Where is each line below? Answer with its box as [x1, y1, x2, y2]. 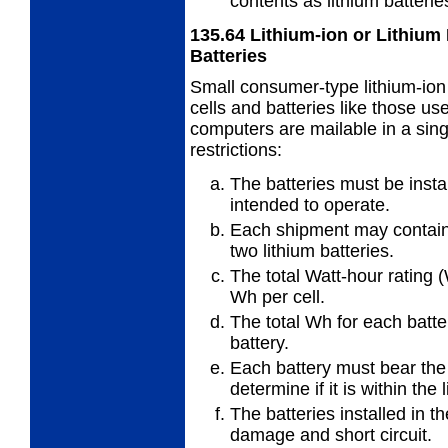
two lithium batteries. [230, 240, 394, 261]
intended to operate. [230, 194, 390, 215]
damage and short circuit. [230, 424, 432, 445]
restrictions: [190, 139, 282, 160]
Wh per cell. [230, 286, 325, 307]
